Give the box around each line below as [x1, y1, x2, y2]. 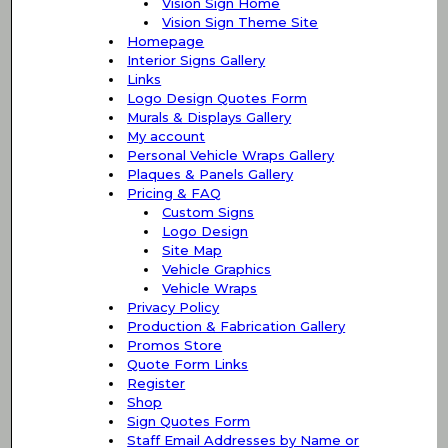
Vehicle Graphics [162, 260, 272, 277]
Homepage [127, 32, 205, 49]
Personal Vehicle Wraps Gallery [127, 146, 335, 163]
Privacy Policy [127, 298, 220, 315]
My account [127, 127, 206, 144]
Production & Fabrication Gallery [127, 317, 346, 334]
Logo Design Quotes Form [127, 89, 308, 106]
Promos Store [127, 336, 223, 353]
